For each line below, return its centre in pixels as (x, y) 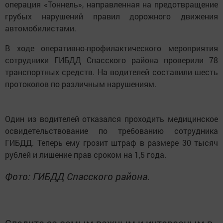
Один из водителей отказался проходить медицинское (111, 118)
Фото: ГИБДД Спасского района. (77, 176)
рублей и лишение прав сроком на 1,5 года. (87, 154)
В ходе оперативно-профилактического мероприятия (111, 48)
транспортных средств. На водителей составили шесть (111, 72)
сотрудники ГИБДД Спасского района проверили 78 (111, 60)
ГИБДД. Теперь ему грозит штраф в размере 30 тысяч (111, 142)
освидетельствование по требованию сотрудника (111, 130)
